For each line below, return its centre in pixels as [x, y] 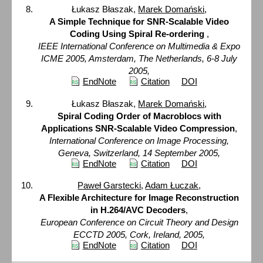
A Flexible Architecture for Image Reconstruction [139, 198]
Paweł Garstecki [109, 186]
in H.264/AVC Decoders [138, 210]
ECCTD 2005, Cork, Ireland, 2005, [139, 235]
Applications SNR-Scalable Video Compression [138, 128]
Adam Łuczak [172, 186]
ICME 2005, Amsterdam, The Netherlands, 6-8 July [139, 58]
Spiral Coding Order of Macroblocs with [139, 116]
